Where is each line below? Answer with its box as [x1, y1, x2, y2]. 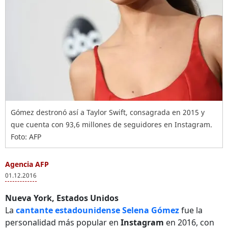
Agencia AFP [5, 159, 49, 169]
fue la [179, 205, 203, 216]
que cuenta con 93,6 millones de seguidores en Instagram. [11, 120, 212, 129]
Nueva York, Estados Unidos [5, 192, 119, 204]
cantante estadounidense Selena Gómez [16, 205, 179, 216]
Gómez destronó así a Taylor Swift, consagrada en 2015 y [11, 107, 205, 117]
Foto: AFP [11, 132, 41, 141]
